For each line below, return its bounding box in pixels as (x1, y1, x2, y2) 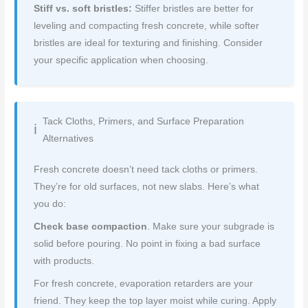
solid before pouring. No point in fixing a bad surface (34, 238, 261, 249)
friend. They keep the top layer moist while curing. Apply (34, 295, 277, 306)
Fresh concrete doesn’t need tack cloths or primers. (34, 164, 258, 175)
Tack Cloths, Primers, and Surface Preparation (43, 115, 245, 126)
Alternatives (43, 133, 94, 144)
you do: (34, 198, 67, 209)
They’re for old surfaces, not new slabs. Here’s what (34, 181, 260, 192)
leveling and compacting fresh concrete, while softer (34, 20, 260, 31)
